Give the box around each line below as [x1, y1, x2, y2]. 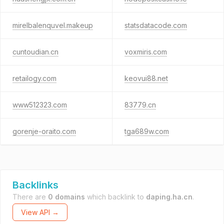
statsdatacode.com [124, 21, 187, 29]
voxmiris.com [124, 47, 167, 56]
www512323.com [12, 100, 67, 109]
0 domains [48, 192, 85, 201]
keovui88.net [124, 74, 168, 82]
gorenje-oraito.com [12, 127, 76, 135]
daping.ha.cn [146, 192, 192, 201]
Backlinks [12, 179, 58, 191]
